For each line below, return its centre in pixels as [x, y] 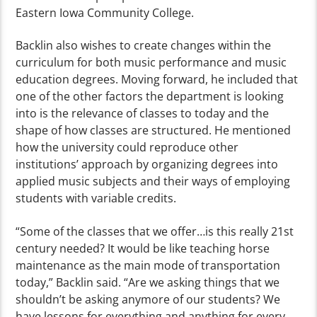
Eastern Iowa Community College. [106, 13]
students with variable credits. [96, 198]
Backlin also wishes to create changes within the [144, 46]
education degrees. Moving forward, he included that [157, 80]
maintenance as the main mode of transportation [148, 265]
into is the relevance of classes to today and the [143, 114]
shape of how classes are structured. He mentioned [154, 131]
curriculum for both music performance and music [151, 63]
